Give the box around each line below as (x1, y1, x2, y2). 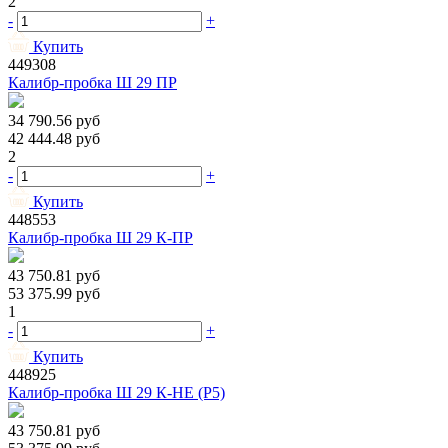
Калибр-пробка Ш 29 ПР (8, 74, 177, 92)
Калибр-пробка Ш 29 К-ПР (8, 229, 193, 247)
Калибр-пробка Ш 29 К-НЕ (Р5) (8, 384, 225, 402)
